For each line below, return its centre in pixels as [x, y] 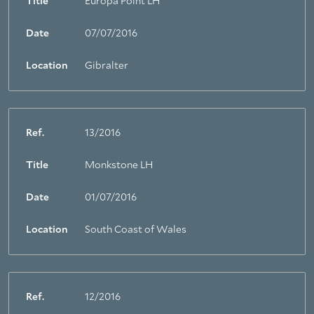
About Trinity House [60, 197]
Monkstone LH [119, 165]
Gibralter [107, 66]
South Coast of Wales [136, 230]
